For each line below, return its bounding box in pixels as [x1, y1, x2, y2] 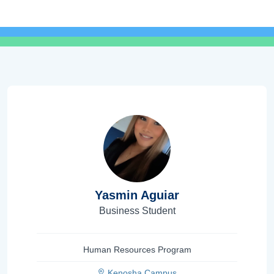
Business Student [98, 205, 176, 216]
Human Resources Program [83, 244, 191, 254]
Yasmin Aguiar [95, 188, 179, 202]
